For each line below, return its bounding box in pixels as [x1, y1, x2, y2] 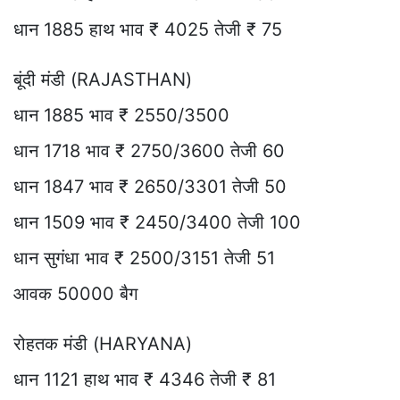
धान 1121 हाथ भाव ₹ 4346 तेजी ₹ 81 [13, 368, 276, 390]
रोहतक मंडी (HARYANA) [13, 332, 192, 354]
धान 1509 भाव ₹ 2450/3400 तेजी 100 [13, 211, 301, 233]
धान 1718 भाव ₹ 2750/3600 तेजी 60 [13, 139, 285, 162]
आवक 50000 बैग [13, 282, 137, 304]
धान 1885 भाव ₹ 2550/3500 [13, 104, 229, 126]
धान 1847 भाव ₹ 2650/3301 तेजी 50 [13, 175, 287, 197]
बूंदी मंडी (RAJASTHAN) [13, 68, 192, 90]
